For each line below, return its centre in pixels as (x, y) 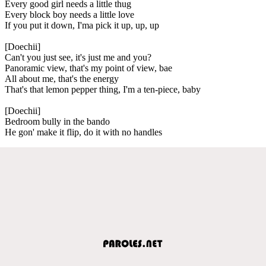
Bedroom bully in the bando (57, 121)
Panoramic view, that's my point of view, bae (88, 68)
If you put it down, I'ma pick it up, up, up (82, 25)
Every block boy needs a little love (69, 14)
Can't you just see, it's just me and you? (78, 57)
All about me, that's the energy (62, 78)
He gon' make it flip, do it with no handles (83, 132)
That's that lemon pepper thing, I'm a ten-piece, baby (103, 89)
